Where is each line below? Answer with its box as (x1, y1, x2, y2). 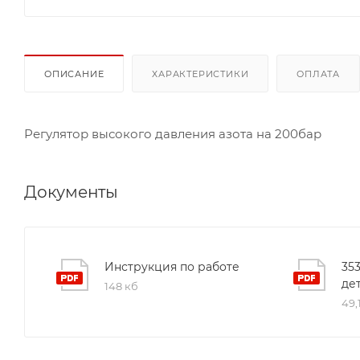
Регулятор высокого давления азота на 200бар (24, 125, 321, 141)
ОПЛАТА (297, 67, 341, 80)
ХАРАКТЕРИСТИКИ (152, 67, 249, 80)
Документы (24, 182, 118, 202)
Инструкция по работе (104, 259, 239, 274)
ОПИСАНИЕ (44, 67, 104, 80)
